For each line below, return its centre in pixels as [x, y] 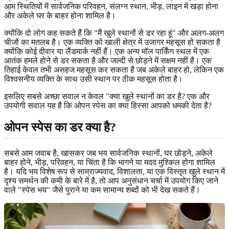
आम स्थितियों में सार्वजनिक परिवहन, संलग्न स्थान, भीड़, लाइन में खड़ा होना [111, 6]
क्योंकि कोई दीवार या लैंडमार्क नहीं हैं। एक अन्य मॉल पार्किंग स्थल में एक [107, 51]
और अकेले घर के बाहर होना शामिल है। [60, 15]
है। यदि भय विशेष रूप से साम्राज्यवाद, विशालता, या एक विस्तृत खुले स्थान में [114, 171]
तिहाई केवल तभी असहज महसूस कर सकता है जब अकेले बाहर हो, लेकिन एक [114, 70]
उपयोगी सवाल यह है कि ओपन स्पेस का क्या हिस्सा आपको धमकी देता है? [108, 105]
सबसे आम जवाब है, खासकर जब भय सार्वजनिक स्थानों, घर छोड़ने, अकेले [108, 153]
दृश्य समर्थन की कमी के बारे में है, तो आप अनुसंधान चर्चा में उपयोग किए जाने [111, 180]
